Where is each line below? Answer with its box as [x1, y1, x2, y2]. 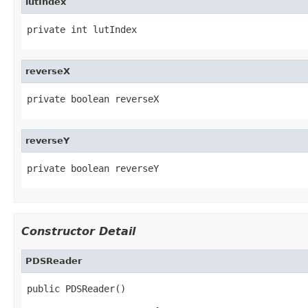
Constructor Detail [21, 224, 135, 238]
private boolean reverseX [27, 93, 159, 104]
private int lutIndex [27, 23, 137, 35]
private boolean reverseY [27, 162, 159, 174]
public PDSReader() [27, 283, 126, 294]
